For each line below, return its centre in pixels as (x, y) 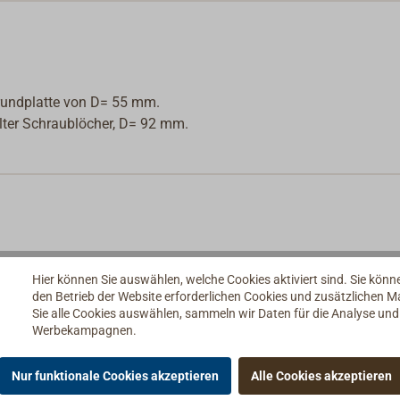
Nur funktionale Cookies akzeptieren (115, 375)
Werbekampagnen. (84, 331)
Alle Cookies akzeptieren (321, 375)
